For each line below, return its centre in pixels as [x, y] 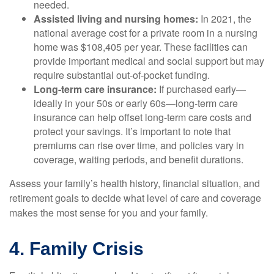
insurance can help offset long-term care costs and [143, 117]
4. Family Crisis [76, 249]
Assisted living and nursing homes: [116, 19]
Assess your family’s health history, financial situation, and [135, 183]
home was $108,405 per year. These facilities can [141, 47]
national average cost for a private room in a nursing [146, 33]
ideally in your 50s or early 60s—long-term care [136, 103]
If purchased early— [201, 89]
